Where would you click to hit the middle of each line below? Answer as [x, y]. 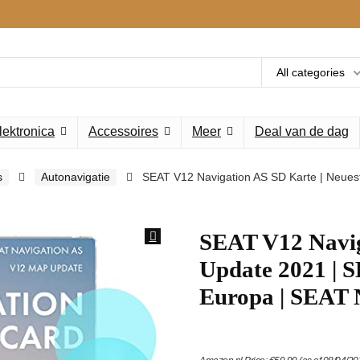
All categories [311, 72]
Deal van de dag [302, 131]
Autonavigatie [76, 177]
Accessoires [123, 131]
